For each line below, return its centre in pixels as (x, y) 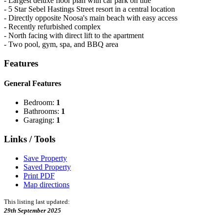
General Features (33, 83)
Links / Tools (30, 139)
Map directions (46, 184)
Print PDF (39, 175)
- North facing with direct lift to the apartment (74, 35)
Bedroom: (40, 103)
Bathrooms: (42, 111)
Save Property (45, 158)
